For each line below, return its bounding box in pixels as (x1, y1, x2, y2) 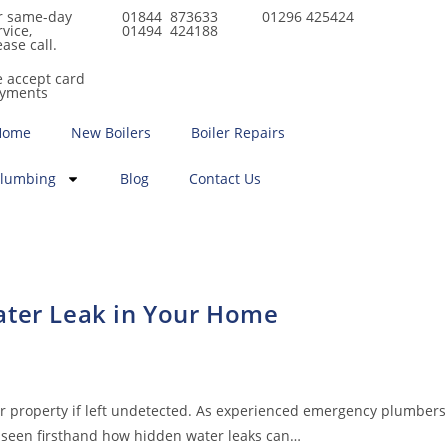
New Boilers (70, 123, 151, 142)
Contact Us (188, 169, 261, 188)
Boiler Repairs (190, 123, 285, 142)
